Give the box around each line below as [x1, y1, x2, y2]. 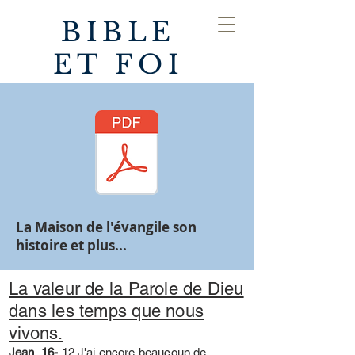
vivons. [9, 323, 63, 343]
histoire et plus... [16, 236, 127, 254]
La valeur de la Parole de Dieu [9, 279, 244, 299]
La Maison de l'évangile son [16, 218, 197, 236]
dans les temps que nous [9, 301, 204, 321]
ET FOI [52, 48, 185, 81]
